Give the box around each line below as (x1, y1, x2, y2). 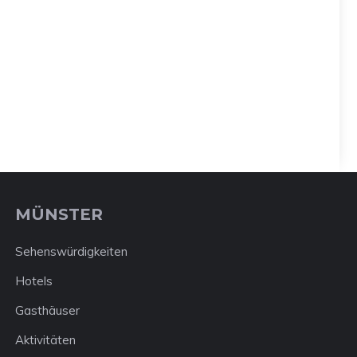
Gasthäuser (15, 303, 80, 318)
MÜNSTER (15, 205, 104, 224)
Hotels (15, 273, 53, 288)
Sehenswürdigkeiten (15, 244, 128, 259)
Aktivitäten (15, 332, 76, 347)
